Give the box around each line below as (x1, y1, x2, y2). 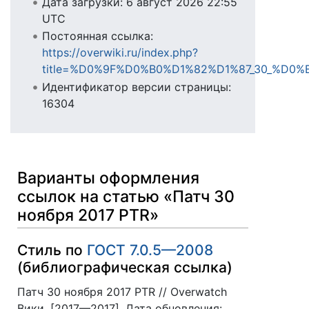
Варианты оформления (17, 168, 199, 188)
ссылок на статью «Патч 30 (17, 187, 235, 207)
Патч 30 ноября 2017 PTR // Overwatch (17, 285, 227, 299)
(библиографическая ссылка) (17, 258, 232, 276)
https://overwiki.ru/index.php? (41, 46, 198, 60)
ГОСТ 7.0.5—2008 (87, 241, 213, 259)
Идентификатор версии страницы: (41, 79, 231, 94)
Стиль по (17, 241, 87, 259)
